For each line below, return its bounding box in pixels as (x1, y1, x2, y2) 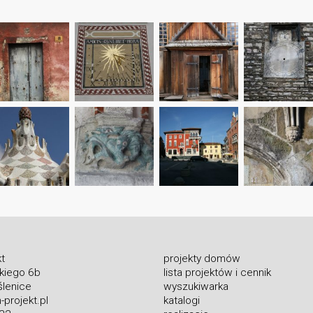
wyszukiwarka (163, 279, 229, 293)
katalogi (163, 293, 201, 307)
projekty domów (163, 252, 241, 265)
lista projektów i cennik (163, 265, 272, 279)
